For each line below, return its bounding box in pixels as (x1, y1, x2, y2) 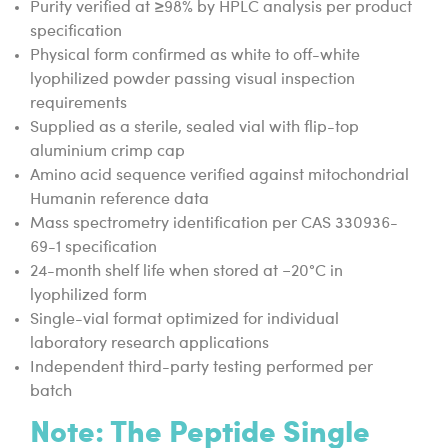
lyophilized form (30, 288, 147, 305)
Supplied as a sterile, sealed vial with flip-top (30, 120, 359, 137)
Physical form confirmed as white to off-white (30, 48, 360, 65)
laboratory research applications (30, 336, 269, 353)
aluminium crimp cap (30, 144, 185, 161)
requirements (30, 96, 127, 113)
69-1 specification (30, 240, 157, 257)
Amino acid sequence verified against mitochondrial (30, 168, 409, 185)
